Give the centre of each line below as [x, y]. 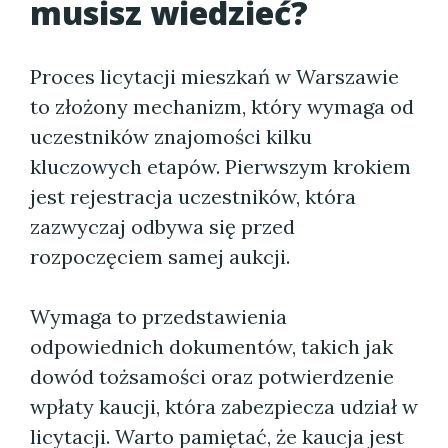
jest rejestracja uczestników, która [193, 196]
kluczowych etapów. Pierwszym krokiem [220, 166]
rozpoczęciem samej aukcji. [160, 256]
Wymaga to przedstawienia [158, 316]
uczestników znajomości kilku [171, 136]
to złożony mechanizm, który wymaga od [222, 106]
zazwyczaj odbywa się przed [162, 226]
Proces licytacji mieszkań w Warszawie [214, 76]
